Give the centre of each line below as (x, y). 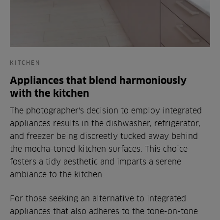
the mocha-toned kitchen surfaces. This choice (99, 149)
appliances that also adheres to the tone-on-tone (104, 211)
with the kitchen (50, 93)
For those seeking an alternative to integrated (98, 199)
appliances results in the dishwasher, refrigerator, (105, 123)
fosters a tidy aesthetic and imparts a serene (96, 162)
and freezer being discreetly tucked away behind (104, 136)
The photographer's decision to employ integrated (106, 110)
